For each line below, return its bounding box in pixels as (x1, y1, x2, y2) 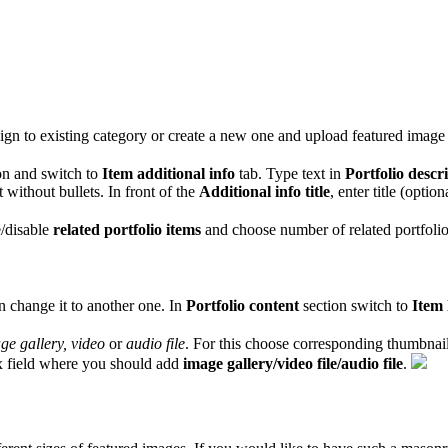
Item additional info (102, 164, 235, 182)
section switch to (299, 296, 412, 314)
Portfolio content (186, 296, 299, 314)
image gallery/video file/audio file (183, 354, 403, 372)
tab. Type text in (235, 164, 345, 182)
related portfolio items (53, 220, 201, 238)
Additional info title (199, 182, 330, 200)
